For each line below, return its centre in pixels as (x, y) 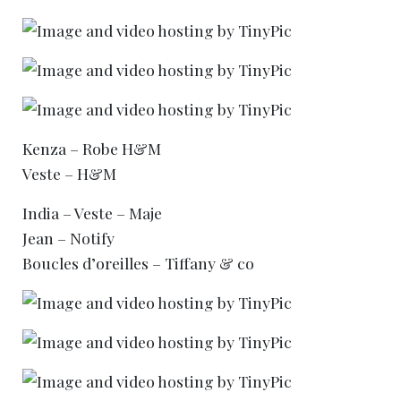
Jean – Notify (68, 237)
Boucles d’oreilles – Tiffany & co (138, 262)
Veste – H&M (69, 173)
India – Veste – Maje (92, 212)
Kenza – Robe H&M (92, 148)
